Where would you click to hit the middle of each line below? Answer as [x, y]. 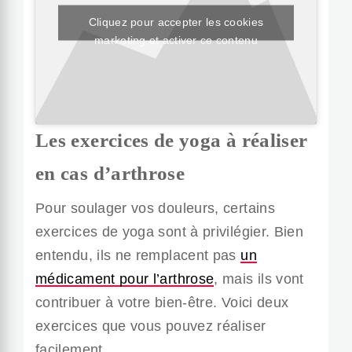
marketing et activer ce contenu [176, 40]
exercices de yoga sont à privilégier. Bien [170, 232]
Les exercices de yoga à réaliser [172, 141]
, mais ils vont [259, 279]
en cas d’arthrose [110, 174]
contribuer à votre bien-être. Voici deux [162, 303]
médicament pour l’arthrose [125, 279]
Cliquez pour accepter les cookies [176, 22]
